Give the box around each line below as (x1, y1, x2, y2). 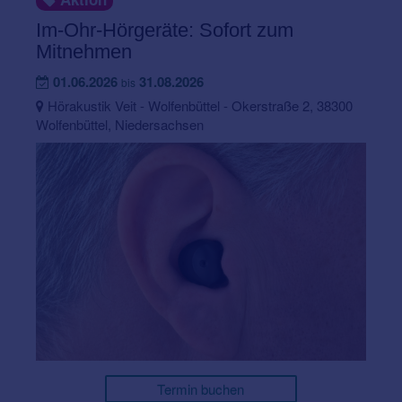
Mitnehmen (36, 40, 132, 64)
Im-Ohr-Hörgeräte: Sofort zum (36, 19, 293, 42)
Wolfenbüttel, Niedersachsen (36, 115, 204, 135)
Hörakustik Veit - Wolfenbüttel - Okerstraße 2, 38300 (44, 96, 353, 116)
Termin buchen (157, 380, 245, 399)
